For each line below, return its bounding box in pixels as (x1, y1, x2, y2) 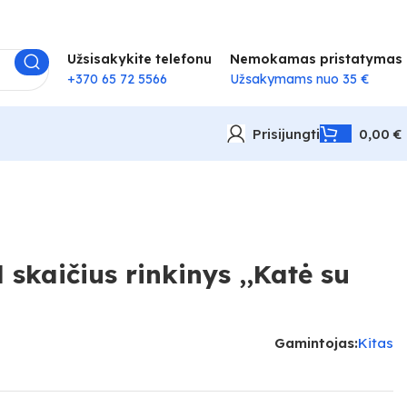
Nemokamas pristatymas (230, 50, 402, 67)
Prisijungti (253, 124, 320, 143)
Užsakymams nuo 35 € (230, 70, 373, 87)
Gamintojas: (273, 334, 358, 352)
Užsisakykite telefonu (67, 50, 212, 67)
